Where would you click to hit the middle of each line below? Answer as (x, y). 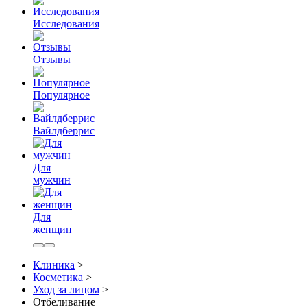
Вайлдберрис (64, 131)
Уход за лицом (66, 290)
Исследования (66, 24)
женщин (52, 229)
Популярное (61, 95)
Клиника (54, 265)
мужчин (52, 180)
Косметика (58, 277)
